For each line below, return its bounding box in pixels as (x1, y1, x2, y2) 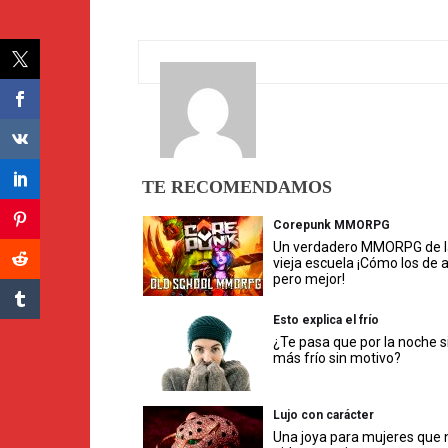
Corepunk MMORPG (273, 218, 390, 233)
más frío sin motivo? (273, 350, 401, 367)
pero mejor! (273, 271, 345, 288)
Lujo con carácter (273, 408, 374, 423)
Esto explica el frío (273, 313, 379, 328)
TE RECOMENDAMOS (142, 177, 332, 198)
